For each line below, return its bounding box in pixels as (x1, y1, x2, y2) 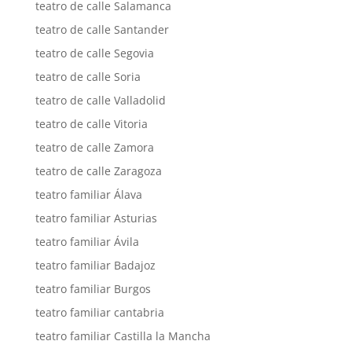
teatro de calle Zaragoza (35, 163, 162, 178)
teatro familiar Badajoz (35, 258, 156, 273)
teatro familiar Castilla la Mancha (35, 328, 211, 343)
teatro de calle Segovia (35, 46, 154, 60)
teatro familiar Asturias (35, 211, 157, 225)
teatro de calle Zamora (35, 140, 154, 155)
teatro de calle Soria (35, 69, 141, 84)
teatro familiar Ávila (35, 234, 139, 249)
